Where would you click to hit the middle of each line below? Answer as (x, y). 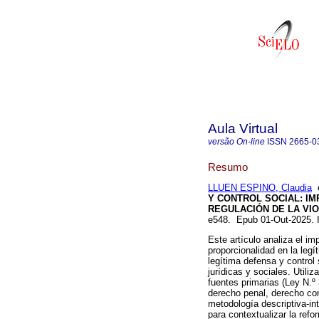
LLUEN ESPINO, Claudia (260, 188)
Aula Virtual (243, 129)
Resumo (228, 167)
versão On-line (236, 142)
